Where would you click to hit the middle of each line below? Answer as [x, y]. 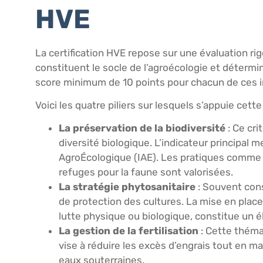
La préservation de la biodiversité [142, 128]
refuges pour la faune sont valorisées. [146, 172]
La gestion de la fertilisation [129, 231]
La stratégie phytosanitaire [127, 187]
